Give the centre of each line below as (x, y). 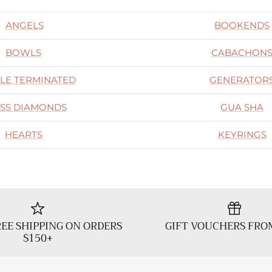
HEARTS (23, 134)
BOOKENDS (242, 25)
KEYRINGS (242, 134)
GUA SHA (242, 107)
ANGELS (25, 25)
